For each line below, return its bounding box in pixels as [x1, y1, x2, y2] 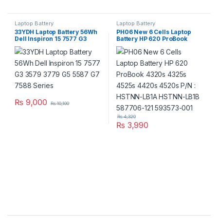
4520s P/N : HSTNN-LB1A [116, 49, 191, 56]
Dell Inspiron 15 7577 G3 [14, 35, 87, 43]
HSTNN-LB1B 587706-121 [116, 55, 192, 63]
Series [14, 49, 35, 56]
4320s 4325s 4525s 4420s [116, 42, 194, 50]
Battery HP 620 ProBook [116, 35, 187, 43]
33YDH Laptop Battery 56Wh [14, 28, 97, 36]
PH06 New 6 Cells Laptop [116, 28, 191, 36]
